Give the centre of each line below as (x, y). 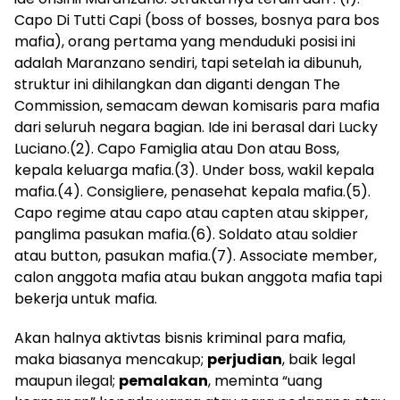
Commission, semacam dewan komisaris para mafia (197, 105)
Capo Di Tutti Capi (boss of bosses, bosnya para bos (197, 20)
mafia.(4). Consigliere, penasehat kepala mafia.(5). (192, 191)
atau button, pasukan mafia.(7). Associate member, (196, 255)
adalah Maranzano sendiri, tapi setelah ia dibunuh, (188, 62)
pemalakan (163, 380)
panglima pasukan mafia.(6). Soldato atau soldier (186, 234)
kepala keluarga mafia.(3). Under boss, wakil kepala (194, 170)
